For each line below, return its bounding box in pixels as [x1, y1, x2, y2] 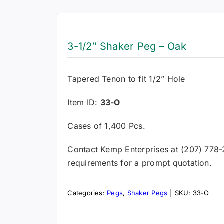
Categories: [67, 189, 107, 197]
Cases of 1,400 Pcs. [67, 120, 145, 131]
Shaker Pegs [127, 189, 168, 197]
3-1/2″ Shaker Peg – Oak [67, 40, 186, 52]
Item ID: [67, 97, 100, 107]
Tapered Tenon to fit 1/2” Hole [67, 73, 185, 84]
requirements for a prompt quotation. [67, 157, 212, 168]
